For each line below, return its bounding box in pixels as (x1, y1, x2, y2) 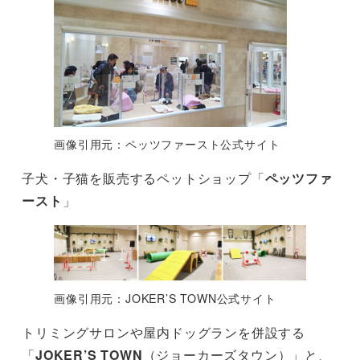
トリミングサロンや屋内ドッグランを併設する (22, 322, 305, 342)
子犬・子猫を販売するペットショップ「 (22, 169, 265, 188)
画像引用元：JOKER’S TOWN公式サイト (54, 289, 276, 306)
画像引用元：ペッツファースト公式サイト (54, 136, 280, 153)
